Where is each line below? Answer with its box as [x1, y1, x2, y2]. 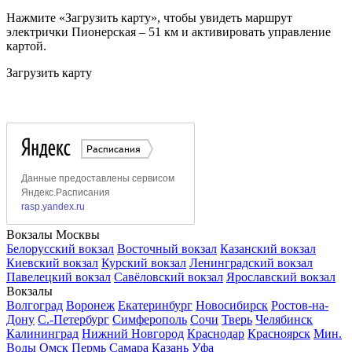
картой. [6, 39, 46, 53]
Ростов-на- [271, 299, 328, 313]
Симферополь [112, 313, 187, 327]
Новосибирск [196, 299, 268, 313]
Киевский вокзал [6, 256, 98, 270]
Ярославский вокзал [226, 270, 335, 284]
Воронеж [66, 299, 115, 313]
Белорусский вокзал [6, 242, 114, 256]
